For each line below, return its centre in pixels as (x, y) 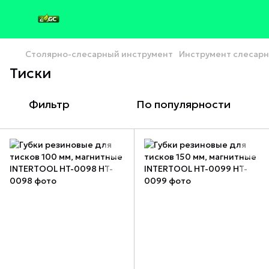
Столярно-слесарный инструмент (99, 54)
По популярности (183, 104)
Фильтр (49, 104)
